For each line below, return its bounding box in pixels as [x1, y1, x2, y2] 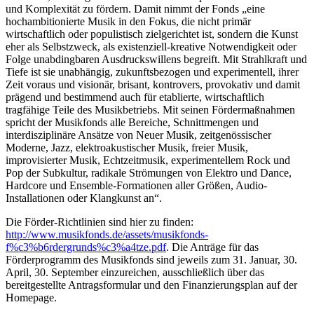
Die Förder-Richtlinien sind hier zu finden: [6, 216, 193, 228]
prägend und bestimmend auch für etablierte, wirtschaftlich [6, 91, 264, 104]
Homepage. [6, 292, 57, 304]
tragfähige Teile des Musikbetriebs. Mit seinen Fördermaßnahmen [6, 104, 295, 116]
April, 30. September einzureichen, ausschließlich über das [6, 266, 264, 279]
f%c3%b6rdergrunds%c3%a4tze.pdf [6, 241, 166, 254]
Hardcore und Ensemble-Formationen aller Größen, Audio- [6, 179, 267, 192]
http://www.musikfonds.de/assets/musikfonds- [6, 228, 208, 241]
